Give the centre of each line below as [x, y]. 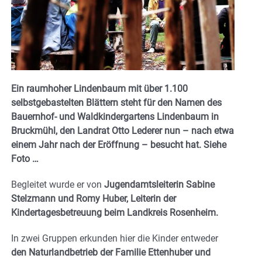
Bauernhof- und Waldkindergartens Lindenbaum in [115, 117]
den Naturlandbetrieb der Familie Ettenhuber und [111, 253]
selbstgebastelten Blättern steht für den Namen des [116, 103]
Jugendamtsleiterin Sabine [158, 185]
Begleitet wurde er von [56, 185]
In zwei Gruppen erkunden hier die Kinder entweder [115, 239]
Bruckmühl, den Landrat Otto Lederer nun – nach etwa [123, 131]
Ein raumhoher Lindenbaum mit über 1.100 [99, 89]
